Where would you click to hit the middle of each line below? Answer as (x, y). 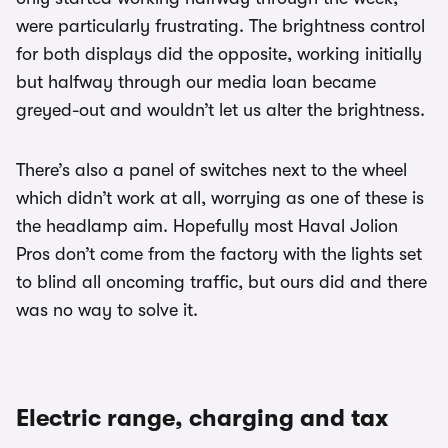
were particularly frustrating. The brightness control (220, 26)
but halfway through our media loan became (196, 82)
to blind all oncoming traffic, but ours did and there (221, 282)
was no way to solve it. (107, 310)
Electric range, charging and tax (202, 418)
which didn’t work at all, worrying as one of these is (220, 198)
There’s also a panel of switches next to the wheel (211, 170)
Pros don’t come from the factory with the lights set (219, 254)
